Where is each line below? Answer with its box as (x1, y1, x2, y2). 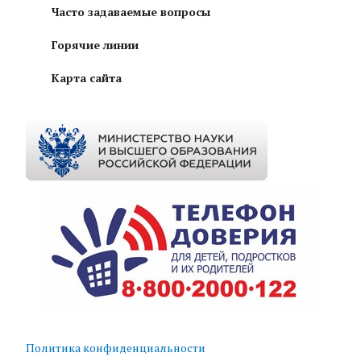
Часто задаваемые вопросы (52, 3, 210, 19)
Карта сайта (52, 69, 122, 85)
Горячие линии (52, 36, 139, 52)
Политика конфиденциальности (26, 339, 205, 355)
